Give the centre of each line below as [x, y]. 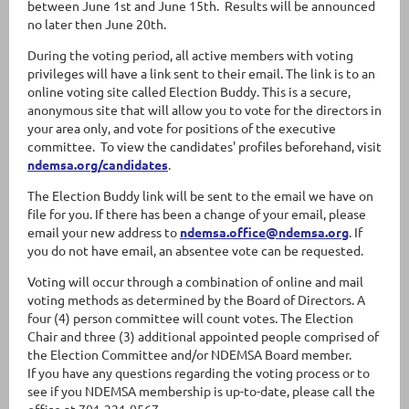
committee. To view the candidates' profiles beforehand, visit [204, 146]
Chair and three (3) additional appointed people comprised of [203, 336]
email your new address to [104, 232]
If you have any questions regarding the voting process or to [199, 372]
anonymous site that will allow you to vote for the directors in [204, 110]
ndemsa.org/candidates [98, 164]
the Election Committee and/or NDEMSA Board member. [189, 354]
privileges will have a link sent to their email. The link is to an [201, 73]
